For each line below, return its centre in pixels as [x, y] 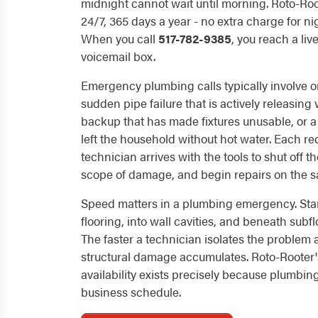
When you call [120, 38]
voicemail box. [118, 56]
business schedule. [131, 292]
